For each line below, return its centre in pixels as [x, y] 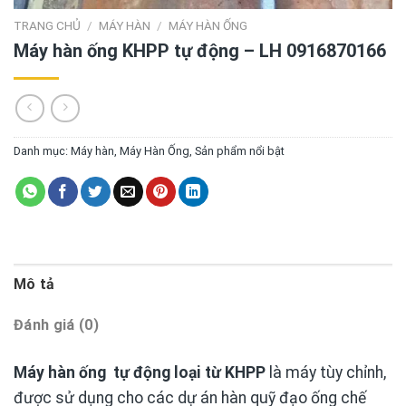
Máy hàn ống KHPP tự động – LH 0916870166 [200, 50]
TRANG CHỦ [47, 25]
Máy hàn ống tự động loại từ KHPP [140, 373]
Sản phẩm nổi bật [240, 151]
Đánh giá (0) [56, 325]
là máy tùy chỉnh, [326, 373]
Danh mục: [42, 151]
